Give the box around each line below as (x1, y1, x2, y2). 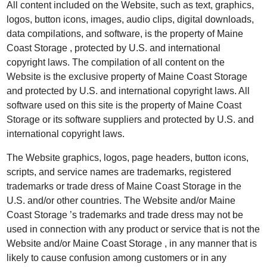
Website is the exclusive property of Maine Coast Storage (7, 72, 248, 82)
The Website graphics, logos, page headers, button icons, (7, 153, 249, 163)
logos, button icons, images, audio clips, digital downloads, (7, 14, 254, 24)
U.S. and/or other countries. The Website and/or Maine (7, 195, 236, 206)
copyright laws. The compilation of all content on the (7, 57, 225, 67)
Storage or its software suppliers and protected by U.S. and (7, 114, 254, 125)
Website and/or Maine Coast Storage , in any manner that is (7, 238, 257, 249)
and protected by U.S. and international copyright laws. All (7, 86, 250, 96)
